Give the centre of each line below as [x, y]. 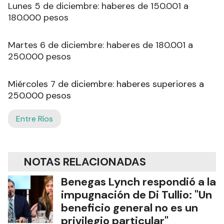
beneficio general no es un [129, 207]
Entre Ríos [34, 118]
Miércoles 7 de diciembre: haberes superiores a [106, 84]
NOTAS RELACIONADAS [85, 161]
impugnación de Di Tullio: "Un [136, 194]
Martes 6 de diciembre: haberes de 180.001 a [100, 45]
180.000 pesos [38, 17]
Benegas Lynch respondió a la [138, 181]
